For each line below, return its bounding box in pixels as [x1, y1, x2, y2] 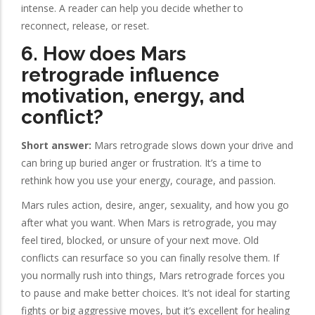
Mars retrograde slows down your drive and [91, 139, 293, 153]
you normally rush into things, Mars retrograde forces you [21, 269, 285, 283]
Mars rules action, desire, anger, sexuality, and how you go [21, 198, 289, 212]
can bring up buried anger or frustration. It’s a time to [21, 156, 262, 170]
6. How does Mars [21, 41, 186, 65]
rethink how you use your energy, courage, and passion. [21, 174, 276, 188]
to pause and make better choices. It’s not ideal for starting [21, 286, 290, 300]
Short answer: [21, 139, 91, 153]
